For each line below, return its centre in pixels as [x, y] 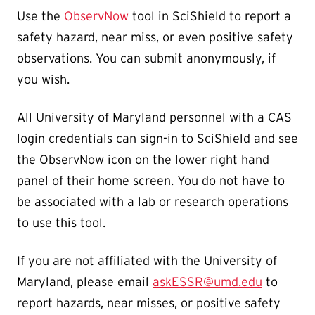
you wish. [47, 79]
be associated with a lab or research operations [153, 201]
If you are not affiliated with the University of [147, 261]
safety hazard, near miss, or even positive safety [155, 37]
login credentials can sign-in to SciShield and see [157, 138]
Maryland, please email [85, 282]
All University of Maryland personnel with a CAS [154, 117]
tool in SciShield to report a [210, 16]
